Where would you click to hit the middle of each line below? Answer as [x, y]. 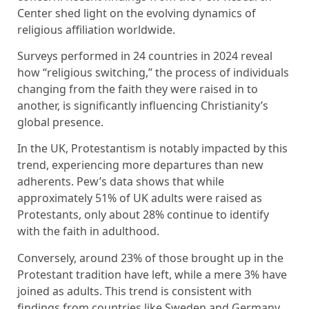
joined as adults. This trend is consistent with [134, 291]
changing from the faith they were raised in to [138, 89]
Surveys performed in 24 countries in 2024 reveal [145, 56]
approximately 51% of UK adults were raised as [140, 198]
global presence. [60, 122]
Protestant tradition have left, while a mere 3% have [152, 274]
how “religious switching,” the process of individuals [153, 72]
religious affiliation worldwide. [96, 29]
